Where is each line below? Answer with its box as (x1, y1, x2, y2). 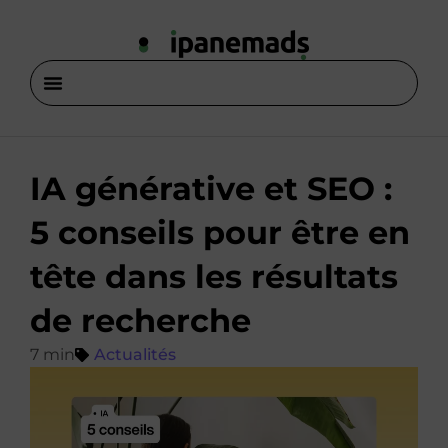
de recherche (30, 301, 251, 340)
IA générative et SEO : (30, 169, 392, 208)
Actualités (94, 345, 176, 364)
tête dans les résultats (30, 257, 398, 296)
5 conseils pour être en (30, 213, 410, 252)
